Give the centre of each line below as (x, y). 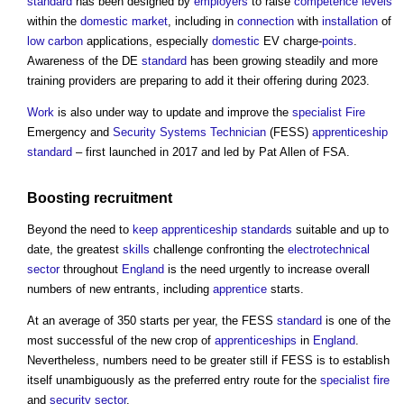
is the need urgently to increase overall (267, 269)
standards (266, 229)
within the (54, 22)
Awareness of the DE (84, 61)
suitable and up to (340, 229)
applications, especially (147, 41)
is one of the (356, 320)
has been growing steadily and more (282, 61)
